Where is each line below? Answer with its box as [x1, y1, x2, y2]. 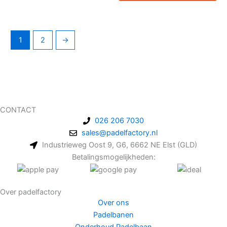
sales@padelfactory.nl [81, 128, 158, 138]
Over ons [98, 198, 129, 208]
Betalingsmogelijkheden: [71, 153, 156, 162]
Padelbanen [93, 210, 134, 220]
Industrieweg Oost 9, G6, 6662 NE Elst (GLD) [42, 140, 197, 150]
